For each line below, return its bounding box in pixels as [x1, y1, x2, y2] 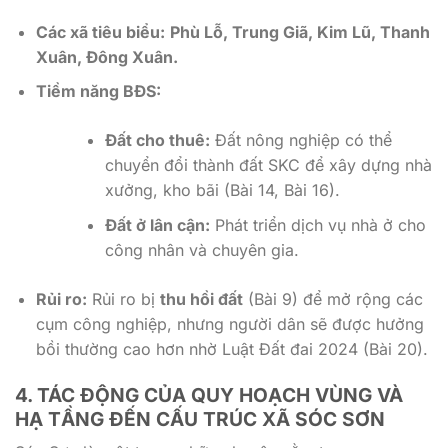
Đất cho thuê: [104, 130, 210, 151]
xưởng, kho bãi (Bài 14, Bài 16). [104, 180, 340, 201]
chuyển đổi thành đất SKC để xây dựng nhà [104, 155, 432, 176]
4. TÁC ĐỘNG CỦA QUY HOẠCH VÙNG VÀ [15, 382, 403, 407]
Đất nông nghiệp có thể [209, 130, 392, 151]
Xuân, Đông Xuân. [35, 46, 178, 67]
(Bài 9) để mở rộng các [242, 289, 423, 310]
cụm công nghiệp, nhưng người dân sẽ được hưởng [35, 314, 424, 335]
